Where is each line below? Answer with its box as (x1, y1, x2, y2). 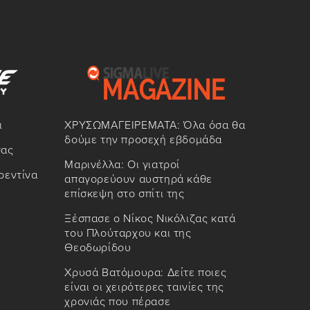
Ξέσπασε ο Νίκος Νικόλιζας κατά (64, 212, 236, 226)
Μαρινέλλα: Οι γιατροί (64, 158, 180, 172)
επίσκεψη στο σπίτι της (64, 187, 185, 201)
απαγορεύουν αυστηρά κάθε (64, 172, 212, 187)
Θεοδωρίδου (64, 241, 131, 255)
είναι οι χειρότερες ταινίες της (64, 280, 224, 295)
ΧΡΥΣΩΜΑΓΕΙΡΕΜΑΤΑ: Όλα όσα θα (64, 118, 246, 133)
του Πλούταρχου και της (64, 226, 192, 241)
